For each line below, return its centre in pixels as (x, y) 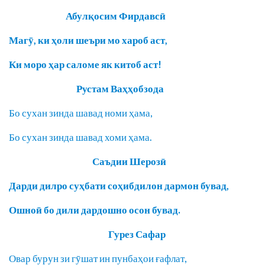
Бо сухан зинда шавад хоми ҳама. (80, 137)
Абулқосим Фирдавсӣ (87, 16)
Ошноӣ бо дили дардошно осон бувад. (95, 210)
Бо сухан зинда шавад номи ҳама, (81, 113)
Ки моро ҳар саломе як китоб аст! (85, 64)
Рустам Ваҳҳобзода (86, 89)
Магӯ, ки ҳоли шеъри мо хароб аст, (88, 40)
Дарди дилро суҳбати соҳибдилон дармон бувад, (119, 186)
